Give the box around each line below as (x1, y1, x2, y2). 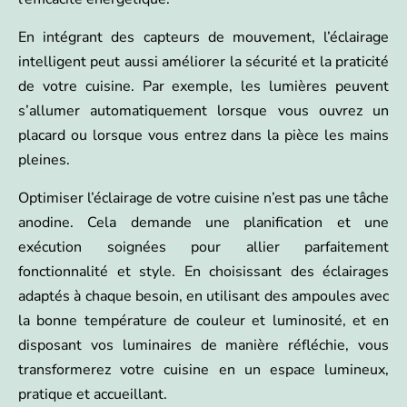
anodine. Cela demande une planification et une (18, 213, 389, 233)
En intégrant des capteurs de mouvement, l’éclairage (18, 27, 389, 48)
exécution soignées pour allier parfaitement (18, 237, 389, 258)
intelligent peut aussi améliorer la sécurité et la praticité (18, 52, 389, 73)
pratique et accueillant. (18, 384, 167, 405)
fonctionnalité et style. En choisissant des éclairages (18, 262, 389, 283)
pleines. (18, 150, 70, 171)
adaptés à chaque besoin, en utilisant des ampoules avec (18, 286, 389, 307)
